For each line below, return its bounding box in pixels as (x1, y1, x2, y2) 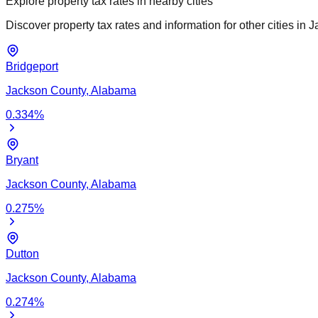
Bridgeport (6, 60, 58, 72)
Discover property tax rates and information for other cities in (6, 18, 306, 31)
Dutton (6, 247, 39, 260)
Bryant (6, 153, 38, 166)
